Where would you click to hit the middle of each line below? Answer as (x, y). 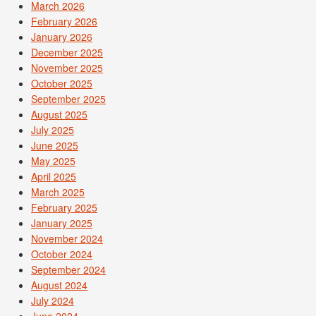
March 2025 (58, 192)
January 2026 (62, 36)
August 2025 (59, 114)
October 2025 (62, 83)
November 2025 (67, 67)
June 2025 (55, 145)
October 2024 (62, 254)
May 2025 (53, 160)
